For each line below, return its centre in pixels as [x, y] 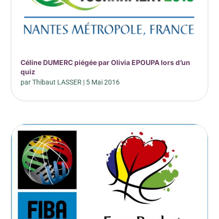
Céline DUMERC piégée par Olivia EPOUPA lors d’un [106, 62]
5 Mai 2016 [103, 82]
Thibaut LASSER [57, 82]
